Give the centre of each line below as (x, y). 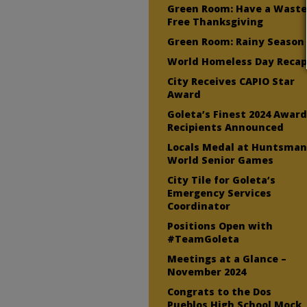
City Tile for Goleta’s (222, 180)
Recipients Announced (226, 127)
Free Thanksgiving (216, 21)
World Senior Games (221, 160)
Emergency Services (220, 193)
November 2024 (207, 271)
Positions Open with (220, 225)
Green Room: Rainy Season (236, 41)
